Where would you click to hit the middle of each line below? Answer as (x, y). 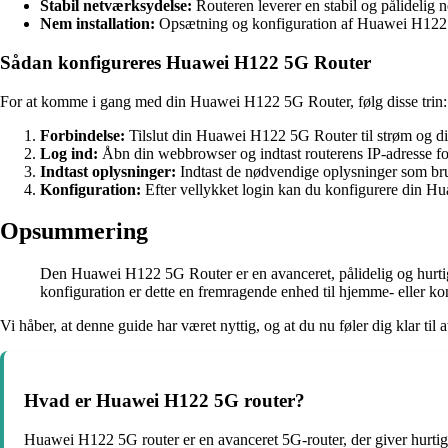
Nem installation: (97, 24)
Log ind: (69, 153)
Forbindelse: (82, 135)
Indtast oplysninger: (108, 171)
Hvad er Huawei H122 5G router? (164, 401)
